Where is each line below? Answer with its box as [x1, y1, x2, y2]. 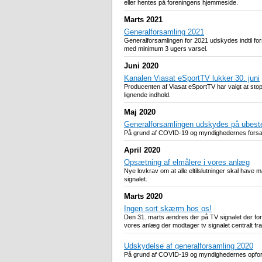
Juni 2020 [124, 61, 158, 71]
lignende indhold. [124, 91, 171, 99]
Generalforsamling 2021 [124, 27, 204, 37]
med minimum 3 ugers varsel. [124, 45, 208, 53]
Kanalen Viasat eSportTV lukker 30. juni [124, 74, 260, 83]
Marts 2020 [124, 192, 163, 201]
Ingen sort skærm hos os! [124, 204, 212, 213]
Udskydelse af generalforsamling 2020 [124, 242, 253, 251]
